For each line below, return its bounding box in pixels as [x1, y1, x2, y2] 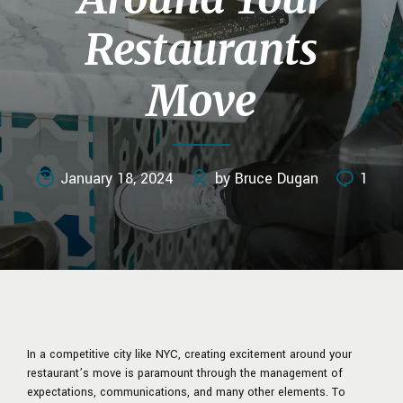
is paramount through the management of [121, 364, 343, 381]
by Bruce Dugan [214, 167, 318, 189]
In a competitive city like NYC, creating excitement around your [27, 345, 352, 363]
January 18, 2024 [60, 167, 174, 189]
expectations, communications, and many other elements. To [27, 383, 345, 400]
